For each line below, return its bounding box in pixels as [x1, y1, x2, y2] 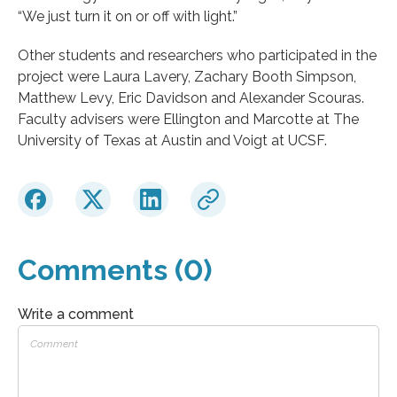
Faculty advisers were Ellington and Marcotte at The [18, 110, 359, 128]
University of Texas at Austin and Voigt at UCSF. [18, 131, 327, 149]
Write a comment [18, 305, 134, 323]
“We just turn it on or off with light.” [18, 7, 237, 25]
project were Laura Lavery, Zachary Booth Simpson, [18, 67, 356, 85]
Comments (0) [18, 253, 212, 286]
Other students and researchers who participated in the [18, 46, 377, 64]
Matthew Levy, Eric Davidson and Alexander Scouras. [18, 89, 364, 106]
